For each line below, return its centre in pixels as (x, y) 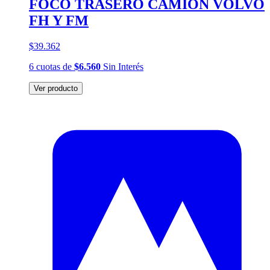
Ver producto (56, 88)
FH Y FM (59, 20)
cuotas (48, 66)
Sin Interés (122, 66)
